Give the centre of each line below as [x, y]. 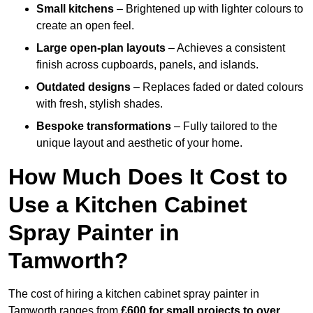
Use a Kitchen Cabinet [128, 205]
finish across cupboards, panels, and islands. [147, 65]
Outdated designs [83, 87]
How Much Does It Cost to [148, 177]
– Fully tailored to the [224, 126]
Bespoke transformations [104, 126]
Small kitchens [75, 9]
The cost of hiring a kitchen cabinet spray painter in [134, 294]
